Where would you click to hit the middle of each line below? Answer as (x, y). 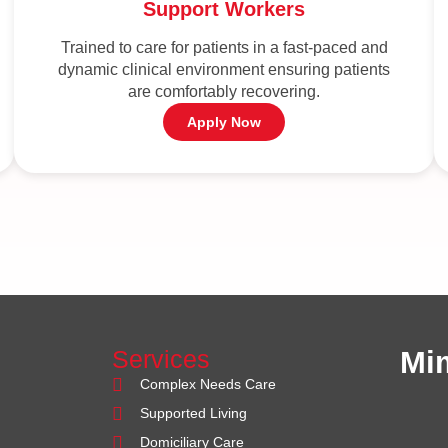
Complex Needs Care (207, 384)
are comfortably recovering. (224, 92)
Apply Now (224, 122)
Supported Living (193, 413)
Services (161, 359)
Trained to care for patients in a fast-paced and (224, 48)
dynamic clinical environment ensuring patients (224, 70)
